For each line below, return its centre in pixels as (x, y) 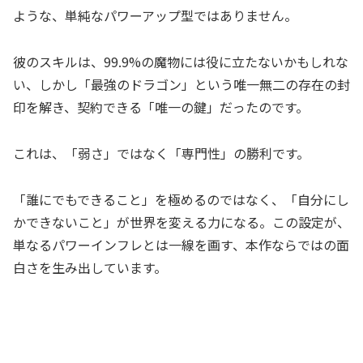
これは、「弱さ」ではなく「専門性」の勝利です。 (161, 153)
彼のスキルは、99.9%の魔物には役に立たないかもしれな (181, 62)
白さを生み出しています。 (90, 267)
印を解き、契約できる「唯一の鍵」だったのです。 (161, 107)
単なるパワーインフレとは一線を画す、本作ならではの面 (181, 244)
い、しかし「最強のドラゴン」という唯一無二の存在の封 (181, 85)
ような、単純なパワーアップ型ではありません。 (155, 16)
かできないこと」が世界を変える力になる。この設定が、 (181, 222)
